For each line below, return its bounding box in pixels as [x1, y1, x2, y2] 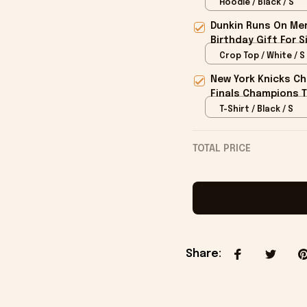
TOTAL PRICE [192, 144, 251, 154]
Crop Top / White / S [219, 51, 305, 60]
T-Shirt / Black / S [219, 105, 293, 114]
